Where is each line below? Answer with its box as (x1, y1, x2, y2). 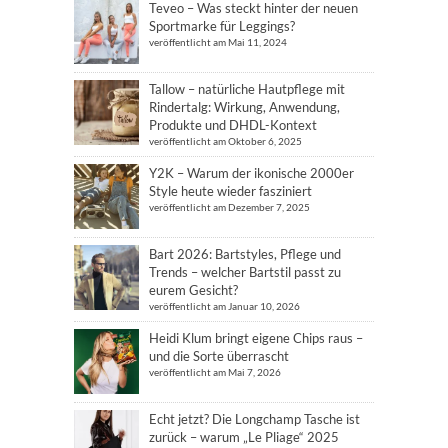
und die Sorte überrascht (149, 348, 289, 364)
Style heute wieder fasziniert (149, 183, 312, 199)
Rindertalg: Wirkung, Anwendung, (149, 99, 340, 115)
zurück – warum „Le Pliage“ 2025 (149, 429, 339, 445)
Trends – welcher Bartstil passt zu (149, 264, 341, 280)
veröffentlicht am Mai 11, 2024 (149, 36, 287, 48)
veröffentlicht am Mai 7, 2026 (149, 366, 281, 378)
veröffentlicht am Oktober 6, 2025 (149, 135, 302, 147)
